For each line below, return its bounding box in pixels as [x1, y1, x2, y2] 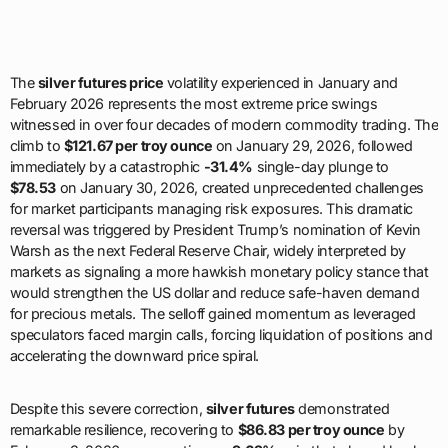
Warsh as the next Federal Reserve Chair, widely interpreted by [9, 242, 406, 260]
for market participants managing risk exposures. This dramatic [9, 200, 413, 218]
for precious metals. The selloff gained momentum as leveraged [9, 305, 416, 323]
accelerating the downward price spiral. [9, 347, 259, 365]
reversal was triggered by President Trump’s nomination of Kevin [9, 221, 421, 239]
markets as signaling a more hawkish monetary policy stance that [9, 263, 429, 281]
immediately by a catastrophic [9, 158, 204, 176]
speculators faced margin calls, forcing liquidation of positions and [9, 326, 433, 344]
